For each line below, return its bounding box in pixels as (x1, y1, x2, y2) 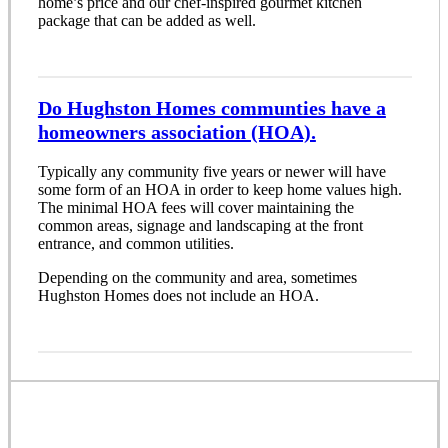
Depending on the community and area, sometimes (37, 269, 357, 286)
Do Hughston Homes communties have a (37, 97, 386, 120)
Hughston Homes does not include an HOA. (37, 287, 319, 304)
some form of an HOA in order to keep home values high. (37, 181, 402, 198)
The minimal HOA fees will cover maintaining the (37, 199, 354, 216)
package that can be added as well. (37, 11, 256, 29)
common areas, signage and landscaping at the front (37, 217, 363, 234)
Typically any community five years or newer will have (37, 163, 386, 180)
